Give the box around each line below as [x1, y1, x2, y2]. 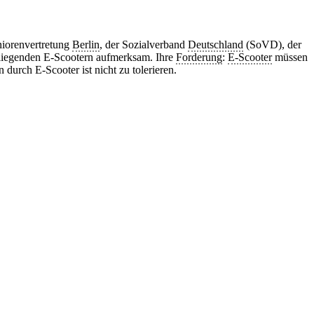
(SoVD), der [243, 38, 301, 50]
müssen [272, 50, 308, 63]
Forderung [176, 50, 222, 63]
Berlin [72, 38, 100, 50]
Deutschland [188, 38, 243, 50]
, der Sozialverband [100, 38, 188, 50]
